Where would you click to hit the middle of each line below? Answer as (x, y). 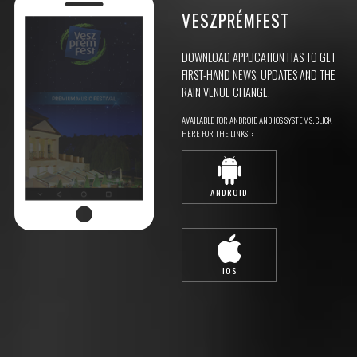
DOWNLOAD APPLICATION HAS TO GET (259, 57)
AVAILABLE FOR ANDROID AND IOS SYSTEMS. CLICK (257, 119)
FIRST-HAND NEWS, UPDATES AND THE (259, 75)
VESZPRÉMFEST (236, 20)
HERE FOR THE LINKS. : (218, 133)
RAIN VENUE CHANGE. (226, 92)
